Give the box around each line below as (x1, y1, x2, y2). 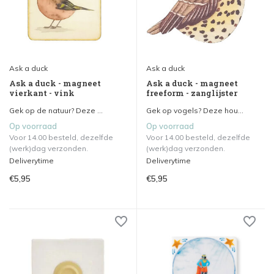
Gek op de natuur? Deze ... (9, 105, 103, 115)
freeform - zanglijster (146, 87, 237, 99)
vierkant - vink (9, 87, 75, 98)
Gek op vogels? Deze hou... (146, 106, 243, 116)
